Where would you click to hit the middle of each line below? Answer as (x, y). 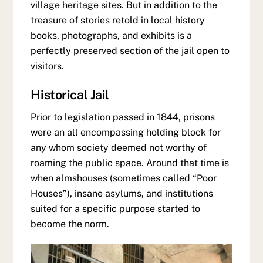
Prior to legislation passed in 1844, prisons (123, 117)
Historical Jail (70, 95)
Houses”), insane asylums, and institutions (122, 194)
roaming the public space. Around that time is (130, 163)
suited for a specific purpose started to (116, 209)
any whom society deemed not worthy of (119, 148)
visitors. (48, 66)
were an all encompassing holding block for (126, 133)
